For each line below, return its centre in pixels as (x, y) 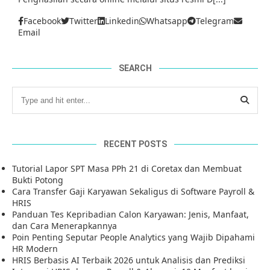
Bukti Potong (38, 180)
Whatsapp (167, 21)
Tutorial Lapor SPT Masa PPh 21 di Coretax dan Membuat (127, 168)
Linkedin (122, 21)
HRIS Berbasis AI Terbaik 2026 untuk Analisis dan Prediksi (129, 260)
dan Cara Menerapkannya (64, 226)
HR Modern (35, 249)
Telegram (215, 21)
